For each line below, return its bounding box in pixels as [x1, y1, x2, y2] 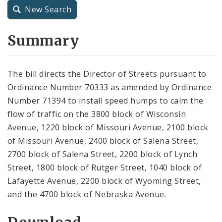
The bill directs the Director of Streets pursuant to [7, 68, 207, 79]
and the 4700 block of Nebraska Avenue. [7, 188, 166, 200]
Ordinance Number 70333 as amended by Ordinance [7, 81, 212, 93]
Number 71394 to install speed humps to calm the [7, 95, 204, 106]
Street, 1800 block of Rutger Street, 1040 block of [7, 162, 202, 173]
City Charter [15, 18, 63, 30]
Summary [7, 31, 79, 50]
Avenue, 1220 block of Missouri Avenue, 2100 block [7, 121, 209, 133]
